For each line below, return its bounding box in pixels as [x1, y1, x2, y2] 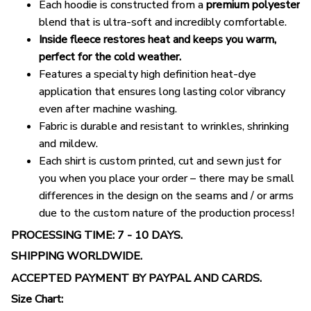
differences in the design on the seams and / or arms [39, 188, 294, 204]
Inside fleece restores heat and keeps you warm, [39, 32, 276, 48]
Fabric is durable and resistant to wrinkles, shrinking [39, 119, 289, 135]
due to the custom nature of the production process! [39, 205, 294, 221]
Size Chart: [11, 292, 63, 308]
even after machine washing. [39, 101, 177, 117]
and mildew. [39, 136, 98, 152]
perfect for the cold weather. [39, 49, 181, 65]
